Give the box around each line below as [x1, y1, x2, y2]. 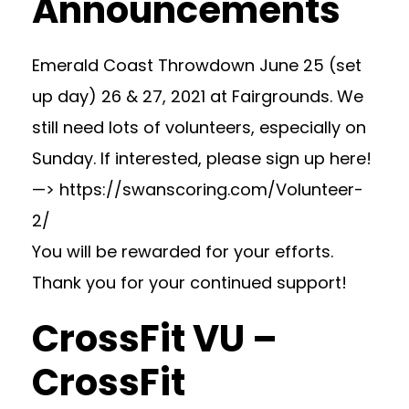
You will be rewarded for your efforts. [32, 240, 333, 263]
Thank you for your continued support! [32, 271, 347, 294]
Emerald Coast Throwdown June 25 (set [32, 54, 362, 77]
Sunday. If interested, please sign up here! [32, 147, 372, 170]
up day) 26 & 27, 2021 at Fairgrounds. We [32, 85, 363, 108]
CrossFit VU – [32, 313, 278, 364]
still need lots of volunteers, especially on [32, 116, 366, 139]
